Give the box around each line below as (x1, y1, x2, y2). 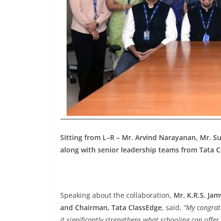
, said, (162, 203, 184, 212)
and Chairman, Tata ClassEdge (60, 203, 162, 212)
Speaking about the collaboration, (60, 190, 174, 200)
